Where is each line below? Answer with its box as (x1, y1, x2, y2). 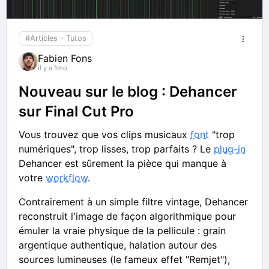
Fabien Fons (38, 52, 92, 64)
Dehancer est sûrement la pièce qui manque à (19, 157, 226, 169)
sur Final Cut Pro (19, 102, 134, 120)
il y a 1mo (38, 63, 67, 72)
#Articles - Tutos (25, 33, 86, 43)
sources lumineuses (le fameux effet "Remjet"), (19, 253, 230, 265)
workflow (46, 171, 88, 184)
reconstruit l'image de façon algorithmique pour (19, 210, 236, 222)
